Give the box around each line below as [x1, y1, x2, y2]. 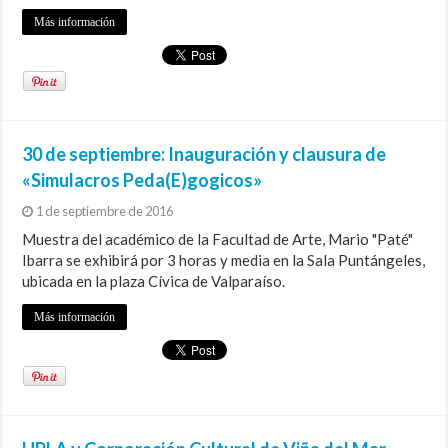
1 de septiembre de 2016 [36, 203, 174, 220]
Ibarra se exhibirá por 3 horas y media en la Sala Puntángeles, [22, 251, 426, 270]
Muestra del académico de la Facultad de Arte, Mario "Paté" [22, 230, 414, 249]
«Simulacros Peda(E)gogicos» [22, 169, 263, 192]
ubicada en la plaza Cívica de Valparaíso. [22, 272, 286, 291]
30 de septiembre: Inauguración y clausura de [22, 143, 387, 166]
